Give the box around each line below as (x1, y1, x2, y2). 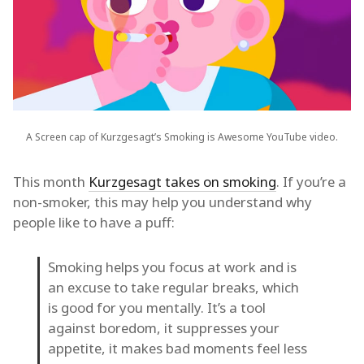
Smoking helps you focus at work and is (48, 257, 297, 276)
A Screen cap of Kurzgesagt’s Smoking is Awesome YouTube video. (26, 129, 338, 144)
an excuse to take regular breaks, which (48, 277, 299, 297)
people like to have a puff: (13, 212, 175, 232)
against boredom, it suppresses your (48, 318, 279, 337)
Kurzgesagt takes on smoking (89, 171, 276, 191)
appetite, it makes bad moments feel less (48, 338, 307, 357)
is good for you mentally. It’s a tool (48, 297, 266, 317)
